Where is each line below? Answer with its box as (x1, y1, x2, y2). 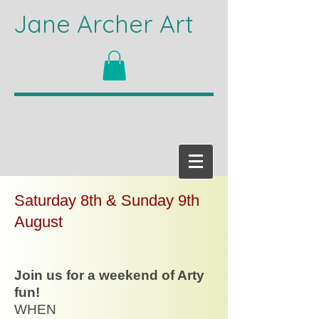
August (14, 212, 63, 231)
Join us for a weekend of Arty (14, 267, 204, 283)
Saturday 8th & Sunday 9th (14, 191, 199, 209)
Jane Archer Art (7, 9, 193, 39)
